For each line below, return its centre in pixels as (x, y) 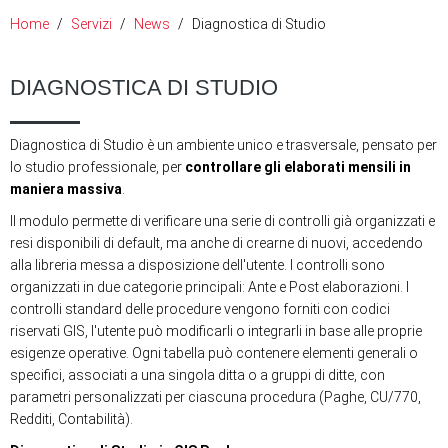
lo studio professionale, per (97, 167)
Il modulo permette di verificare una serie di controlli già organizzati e (222, 221)
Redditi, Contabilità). (71, 419)
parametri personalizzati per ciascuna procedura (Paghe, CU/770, (215, 397)
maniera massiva (66, 189)
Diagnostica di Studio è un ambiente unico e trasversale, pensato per (223, 145)
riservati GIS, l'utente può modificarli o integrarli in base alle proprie (216, 331)
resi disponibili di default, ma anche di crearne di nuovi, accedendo (216, 243)
